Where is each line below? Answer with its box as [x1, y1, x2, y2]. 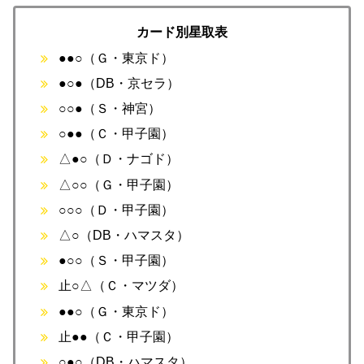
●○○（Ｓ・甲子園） [58, 253, 175, 268]
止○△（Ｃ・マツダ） [58, 279, 184, 293]
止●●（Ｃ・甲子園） [58, 329, 180, 344]
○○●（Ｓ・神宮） [58, 102, 162, 116]
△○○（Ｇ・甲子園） [58, 177, 180, 192]
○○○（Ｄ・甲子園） [58, 202, 175, 217]
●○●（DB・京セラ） [58, 76, 180, 90]
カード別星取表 [136, 25, 227, 40]
